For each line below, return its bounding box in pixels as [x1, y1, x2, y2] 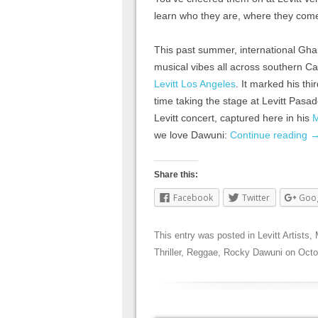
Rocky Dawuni [224, 246, 283, 258]
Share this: [154, 169, 198, 180]
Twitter [242, 191, 270, 204]
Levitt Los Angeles [154, 77, 236, 89]
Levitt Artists [258, 229, 309, 241]
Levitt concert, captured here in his [154, 111, 312, 124]
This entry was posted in [154, 229, 258, 241]
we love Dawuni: [154, 128, 230, 141]
